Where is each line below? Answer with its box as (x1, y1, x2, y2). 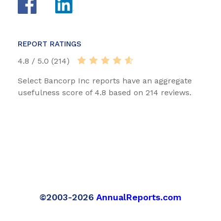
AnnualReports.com (96, 192, 182, 203)
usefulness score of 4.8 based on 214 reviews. (18, 88, 191, 98)
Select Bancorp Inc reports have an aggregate (18, 76, 192, 86)
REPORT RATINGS (18, 39, 81, 49)
